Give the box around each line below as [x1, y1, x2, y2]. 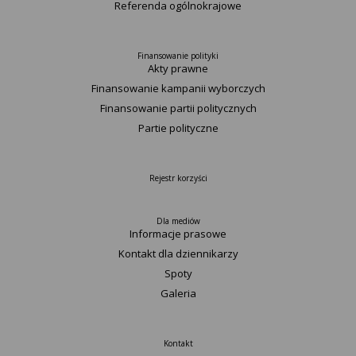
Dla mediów [156, 215, 200, 226]
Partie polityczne [137, 121, 219, 135]
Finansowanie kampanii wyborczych [91, 81, 265, 95]
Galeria [160, 286, 196, 300]
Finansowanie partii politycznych [99, 101, 257, 115]
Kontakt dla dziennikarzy [118, 246, 238, 261]
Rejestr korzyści [149, 172, 207, 184]
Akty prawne [148, 61, 208, 75]
